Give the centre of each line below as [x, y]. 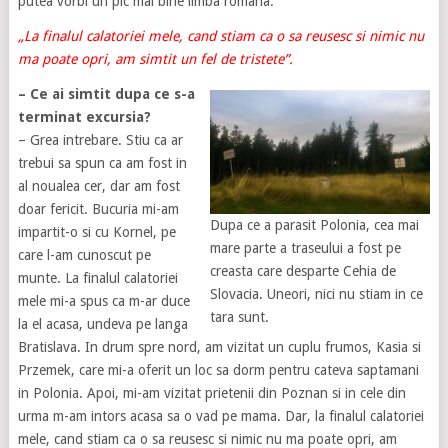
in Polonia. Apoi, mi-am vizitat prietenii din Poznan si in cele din [211, 393]
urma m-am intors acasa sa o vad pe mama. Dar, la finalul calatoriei [220, 416]
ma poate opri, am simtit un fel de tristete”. [155, 59]
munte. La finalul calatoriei [97, 278]
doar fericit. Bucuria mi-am [98, 209]
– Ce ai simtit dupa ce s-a [106, 94]
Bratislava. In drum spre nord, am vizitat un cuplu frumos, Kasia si [219, 347]
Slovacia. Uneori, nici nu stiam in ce [317, 294]
